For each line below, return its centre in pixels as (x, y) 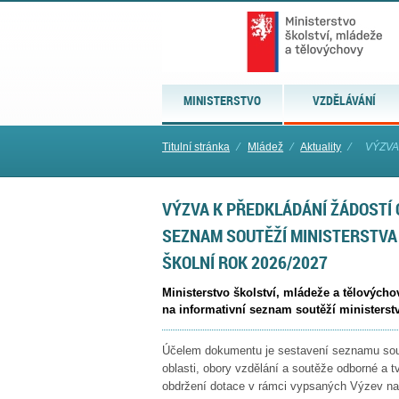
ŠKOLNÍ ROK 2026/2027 (245, 262)
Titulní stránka (196, 147)
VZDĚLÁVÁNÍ (345, 100)
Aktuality (321, 147)
